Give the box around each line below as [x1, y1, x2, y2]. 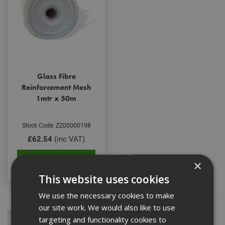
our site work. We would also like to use [39, 202, 176, 212]
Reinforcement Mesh [21, 82, 91, 92]
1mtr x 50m [36, 93, 76, 103]
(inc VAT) [52, 134, 85, 144]
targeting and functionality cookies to [39, 214, 167, 224]
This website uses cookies [39, 172, 170, 186]
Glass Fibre [37, 71, 76, 81]
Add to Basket [33, 154, 80, 164]
